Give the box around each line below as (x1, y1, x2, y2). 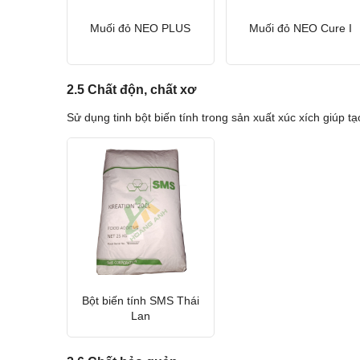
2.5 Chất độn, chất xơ (66, 83, 196, 97)
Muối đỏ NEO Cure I (248, 21, 352, 35)
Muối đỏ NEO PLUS (90, 21, 191, 35)
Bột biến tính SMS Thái (81, 293, 199, 307)
